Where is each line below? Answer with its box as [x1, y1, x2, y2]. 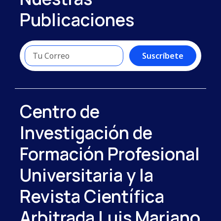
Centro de [20, 99, 100, 123]
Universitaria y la [20, 163, 153, 187]
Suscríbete [142, 50, 184, 61]
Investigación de [20, 120, 152, 145]
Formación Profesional [20, 142, 200, 166]
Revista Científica [20, 184, 164, 208]
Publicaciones [20, 7, 134, 32]
